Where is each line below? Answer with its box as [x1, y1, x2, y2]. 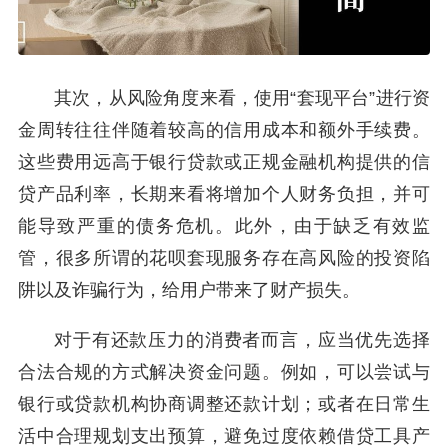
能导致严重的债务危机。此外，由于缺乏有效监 [18, 215, 430, 236]
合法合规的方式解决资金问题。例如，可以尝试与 [18, 361, 430, 382]
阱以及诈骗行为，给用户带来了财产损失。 [18, 279, 360, 300]
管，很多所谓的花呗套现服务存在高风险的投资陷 [18, 247, 430, 268]
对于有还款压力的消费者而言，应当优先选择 [54, 329, 430, 350]
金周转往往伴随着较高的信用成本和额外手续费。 [18, 119, 430, 140]
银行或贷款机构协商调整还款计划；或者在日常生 [18, 393, 430, 414]
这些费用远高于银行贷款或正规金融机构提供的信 [18, 151, 430, 172]
